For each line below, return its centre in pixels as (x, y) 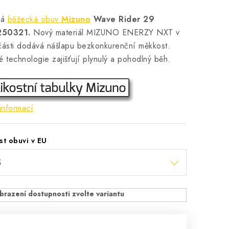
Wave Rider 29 (124, 19)
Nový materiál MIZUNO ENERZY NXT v (105, 32)
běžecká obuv (34, 19)
